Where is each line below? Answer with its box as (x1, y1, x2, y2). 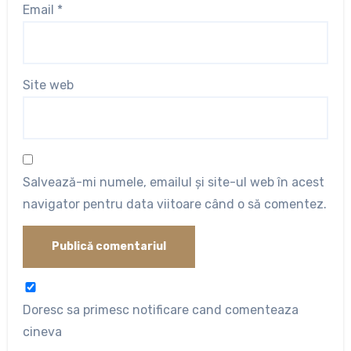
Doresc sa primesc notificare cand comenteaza (22, 302, 299, 318)
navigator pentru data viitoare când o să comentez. (22, 196, 327, 212)
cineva (22, 324, 62, 340)
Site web (22, 78, 74, 93)
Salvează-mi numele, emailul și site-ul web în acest (22, 174, 324, 190)
